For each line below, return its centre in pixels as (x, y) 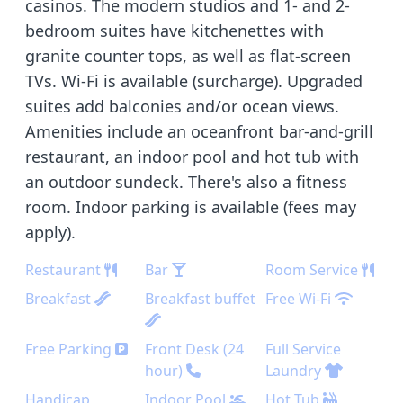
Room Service (313, 270)
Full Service (303, 349)
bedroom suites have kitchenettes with (175, 31)
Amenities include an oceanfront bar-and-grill (199, 131)
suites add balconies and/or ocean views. (182, 106)
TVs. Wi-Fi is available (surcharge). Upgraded (194, 81)
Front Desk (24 (195, 349)
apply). (50, 232)
